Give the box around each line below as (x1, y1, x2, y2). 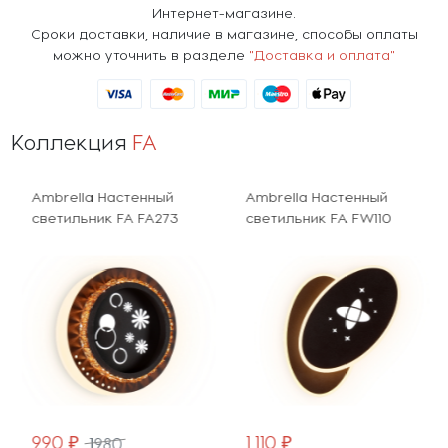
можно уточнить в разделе (53, 45, 249, 63)
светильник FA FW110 (244, 208, 391, 226)
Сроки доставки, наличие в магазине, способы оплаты (30, 24, 418, 42)
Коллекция (10, 128, 133, 154)
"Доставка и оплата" (249, 45, 395, 63)
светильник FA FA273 (30, 208, 178, 226)
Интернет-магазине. (152, 3, 296, 21)
